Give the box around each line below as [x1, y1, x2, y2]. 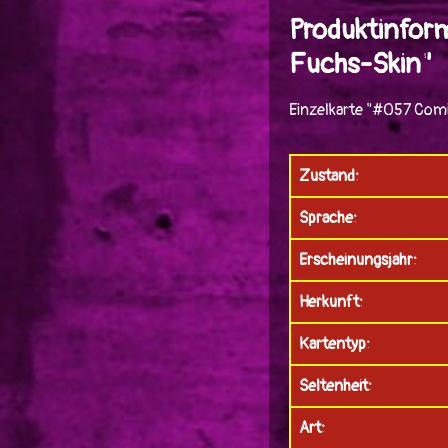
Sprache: [298, 208, 357, 229]
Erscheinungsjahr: [298, 250, 417, 271]
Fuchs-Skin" [288, 47, 432, 83]
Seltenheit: [298, 376, 372, 397]
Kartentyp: [298, 334, 370, 355]
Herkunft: [298, 292, 363, 313]
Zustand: [298, 166, 359, 187]
